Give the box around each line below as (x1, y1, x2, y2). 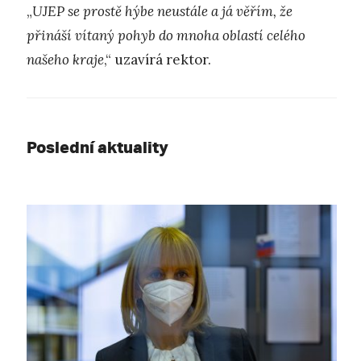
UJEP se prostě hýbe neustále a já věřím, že (32, 2, 293, 20)
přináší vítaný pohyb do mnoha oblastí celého (27, 26, 305, 44)
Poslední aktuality (27, 136, 168, 157)
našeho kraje (27, 50, 104, 68)
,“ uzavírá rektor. (104, 50, 211, 68)
